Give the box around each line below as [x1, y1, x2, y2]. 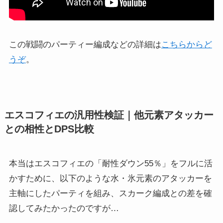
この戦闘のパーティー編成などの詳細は [8, 39, 161, 49]
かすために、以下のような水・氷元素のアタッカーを [8, 173, 212, 183]
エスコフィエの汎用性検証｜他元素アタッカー [4, 109, 214, 120]
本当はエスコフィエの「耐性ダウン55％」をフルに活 [8, 158, 213, 168]
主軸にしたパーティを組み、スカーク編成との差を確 [8, 188, 212, 198]
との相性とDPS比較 [4, 123, 94, 134]
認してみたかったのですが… [8, 203, 119, 213]
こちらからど [161, 39, 212, 49]
